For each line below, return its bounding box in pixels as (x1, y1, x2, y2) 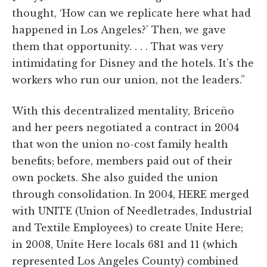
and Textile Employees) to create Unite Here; (12, 221, 243, 234)
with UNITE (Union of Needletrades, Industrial (12, 204, 252, 217)
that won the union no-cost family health (12, 138, 228, 150)
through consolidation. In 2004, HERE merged (12, 188, 249, 200)
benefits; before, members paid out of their (12, 154, 232, 167)
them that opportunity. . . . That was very (12, 40, 223, 52)
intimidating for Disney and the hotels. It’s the (12, 57, 254, 69)
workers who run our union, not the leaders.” (12, 73, 245, 86)
